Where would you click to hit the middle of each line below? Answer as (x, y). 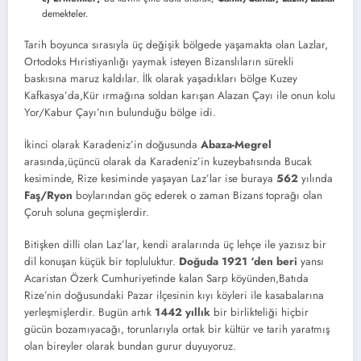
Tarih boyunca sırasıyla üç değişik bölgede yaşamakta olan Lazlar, (176, 44)
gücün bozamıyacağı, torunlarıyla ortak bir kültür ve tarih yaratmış (177, 330)
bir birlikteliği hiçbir (259, 313)
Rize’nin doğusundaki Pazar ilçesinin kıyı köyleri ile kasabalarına (174, 296)
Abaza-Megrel (236, 144)
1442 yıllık (183, 313)
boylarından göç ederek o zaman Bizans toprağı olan (197, 195)
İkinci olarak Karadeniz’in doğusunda (112, 144)
